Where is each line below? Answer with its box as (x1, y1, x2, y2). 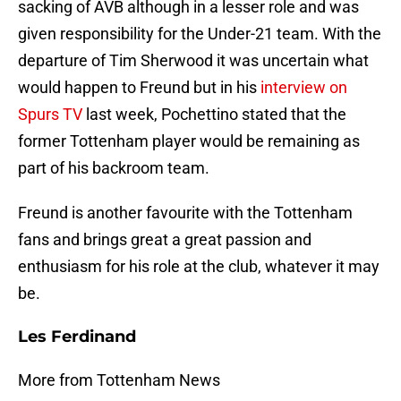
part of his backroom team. (18, 158, 209, 178)
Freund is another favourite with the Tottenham (18, 203, 353, 223)
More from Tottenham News (18, 371, 220, 390)
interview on (260, 78, 347, 98)
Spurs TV (18, 105, 82, 124)
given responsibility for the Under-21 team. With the (18, 24, 381, 44)
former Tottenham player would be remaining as (18, 132, 360, 151)
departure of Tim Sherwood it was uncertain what (18, 51, 369, 71)
